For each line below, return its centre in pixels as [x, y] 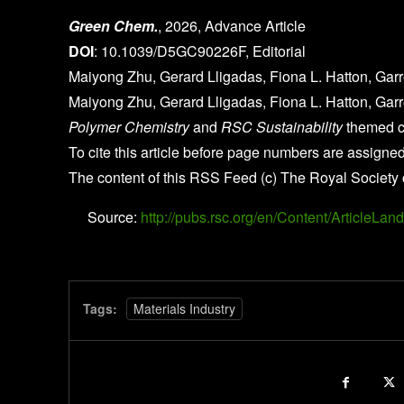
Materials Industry [184, 308]
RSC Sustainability [282, 126]
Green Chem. [113, 25]
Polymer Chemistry [129, 126]
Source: [112, 216]
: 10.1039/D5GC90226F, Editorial [200, 50]
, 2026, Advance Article [232, 25]
